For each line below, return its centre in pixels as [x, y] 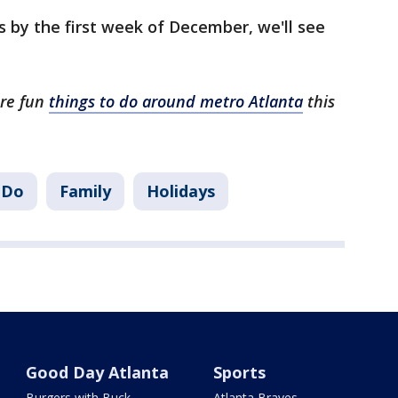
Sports [239, 372]
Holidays [181, 191]
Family [85, 191]
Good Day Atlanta [98, 372]
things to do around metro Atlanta [176, 101]
